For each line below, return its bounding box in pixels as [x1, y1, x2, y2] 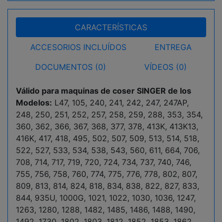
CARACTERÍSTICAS [75, 22, 147, 32]
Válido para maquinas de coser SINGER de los [16, 86, 191, 96]
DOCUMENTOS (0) [35, 62, 106, 72]
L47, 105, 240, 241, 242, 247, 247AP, [52, 98, 189, 108]
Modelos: [16, 98, 52, 108]
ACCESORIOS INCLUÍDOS [30, 42, 126, 52]
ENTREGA [155, 42, 192, 52]
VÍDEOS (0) [144, 62, 187, 72]
